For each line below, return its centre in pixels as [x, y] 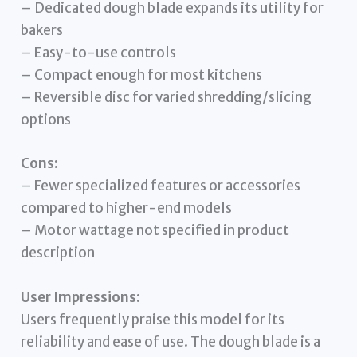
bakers [42, 31]
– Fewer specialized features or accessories [161, 186]
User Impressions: [81, 297]
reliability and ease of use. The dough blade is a [171, 341]
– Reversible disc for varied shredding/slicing [167, 98]
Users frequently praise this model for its [153, 319]
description [58, 253]
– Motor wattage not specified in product [155, 231]
